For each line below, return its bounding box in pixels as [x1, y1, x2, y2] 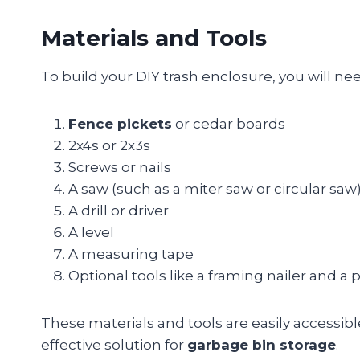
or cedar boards [172, 116, 285, 133]
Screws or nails [68, 159, 171, 176]
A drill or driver [68, 202, 169, 219]
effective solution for [41, 337, 187, 354]
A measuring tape [68, 246, 194, 263]
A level [68, 224, 114, 241]
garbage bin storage [187, 337, 336, 354]
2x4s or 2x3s [68, 137, 150, 154]
